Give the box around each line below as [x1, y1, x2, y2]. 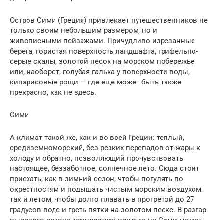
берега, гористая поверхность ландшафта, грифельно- [10, 46, 198, 55]
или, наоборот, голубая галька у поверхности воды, [10, 67, 190, 76]
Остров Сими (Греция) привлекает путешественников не [10, 15, 208, 25]
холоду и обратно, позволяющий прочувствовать [10, 153, 183, 163]
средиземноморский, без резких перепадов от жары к [10, 143, 200, 152]
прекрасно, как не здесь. [10, 87, 96, 97]
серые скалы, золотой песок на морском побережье [10, 56, 194, 66]
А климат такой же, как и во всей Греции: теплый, [10, 133, 184, 142]
